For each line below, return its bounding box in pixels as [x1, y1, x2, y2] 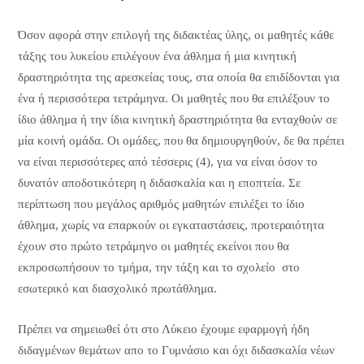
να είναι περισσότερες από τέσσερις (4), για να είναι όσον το [17, 154, 318, 168]
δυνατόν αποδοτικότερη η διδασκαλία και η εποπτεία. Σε [17, 175, 301, 189]
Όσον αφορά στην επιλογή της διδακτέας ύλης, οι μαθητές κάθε [17, 28, 334, 41]
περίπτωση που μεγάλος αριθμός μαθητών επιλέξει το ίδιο [17, 197, 305, 210]
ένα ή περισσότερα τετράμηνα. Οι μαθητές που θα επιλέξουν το [17, 91, 330, 105]
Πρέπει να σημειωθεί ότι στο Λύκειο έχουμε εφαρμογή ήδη [17, 323, 310, 336]
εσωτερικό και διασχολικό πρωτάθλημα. [17, 281, 217, 295]
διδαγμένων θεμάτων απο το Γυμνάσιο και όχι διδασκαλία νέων [17, 344, 335, 357]
